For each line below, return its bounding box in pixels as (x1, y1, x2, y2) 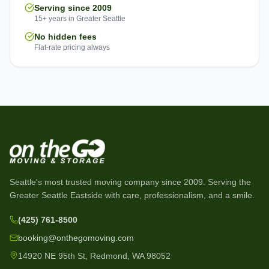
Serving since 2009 (34, 3, 112, 13)
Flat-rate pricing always (34, 43, 110, 52)
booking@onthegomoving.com (18, 233, 134, 243)
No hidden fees (34, 32, 97, 41)
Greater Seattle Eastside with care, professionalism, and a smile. (10, 190, 255, 200)
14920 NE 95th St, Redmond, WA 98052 (18, 251, 171, 261)
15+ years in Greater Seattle (34, 14, 125, 23)
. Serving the (203, 177, 251, 187)
